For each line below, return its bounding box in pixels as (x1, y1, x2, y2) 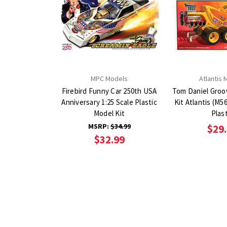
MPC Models (91, 73, 128, 83)
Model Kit (93, 108, 125, 118)
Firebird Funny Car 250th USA (61, 86, 157, 96)
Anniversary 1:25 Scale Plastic (61, 97, 157, 107)
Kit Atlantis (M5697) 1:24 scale (174, 97, 185, 107)
